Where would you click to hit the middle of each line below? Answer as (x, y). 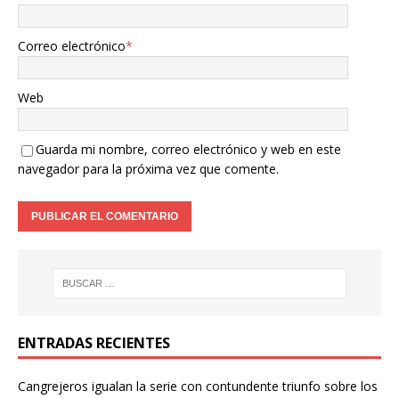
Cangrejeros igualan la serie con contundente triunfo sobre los (198, 386)
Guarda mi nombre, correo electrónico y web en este (188, 150)
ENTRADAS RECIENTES (94, 342)
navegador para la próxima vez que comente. (148, 169)
